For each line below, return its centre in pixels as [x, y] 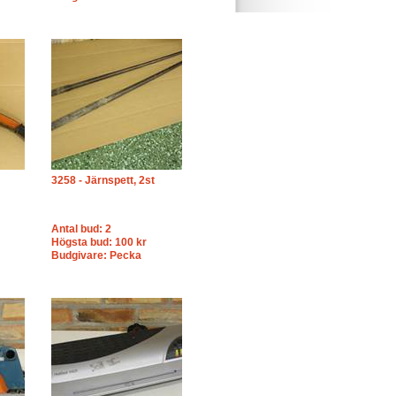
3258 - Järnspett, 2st [103, 180]
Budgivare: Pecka [96, 255]
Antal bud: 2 [81, 229]
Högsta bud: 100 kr [99, 242]
